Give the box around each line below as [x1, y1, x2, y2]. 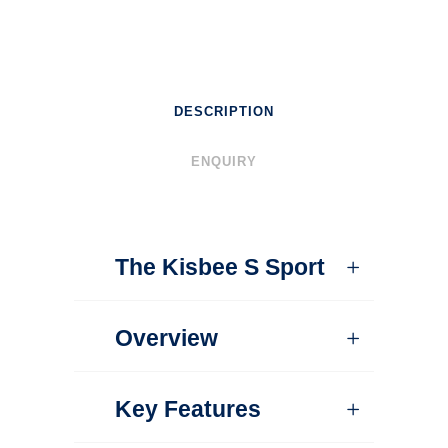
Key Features [114, 395, 261, 422]
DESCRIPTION [174, 103, 274, 119]
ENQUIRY [191, 153, 257, 169]
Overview [114, 324, 218, 351]
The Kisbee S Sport [114, 253, 325, 280]
